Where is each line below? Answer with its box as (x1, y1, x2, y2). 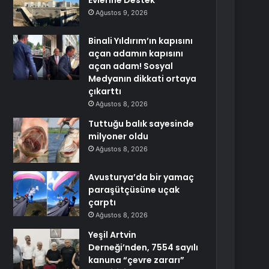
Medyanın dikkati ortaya (88, 73, 197, 85)
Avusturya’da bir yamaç (88, 171, 195, 183)
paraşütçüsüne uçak (88, 184, 180, 196)
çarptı (88, 196, 116, 208)
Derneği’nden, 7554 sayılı (88, 241, 199, 253)
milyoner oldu (88, 130, 149, 142)
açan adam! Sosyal (88, 60, 174, 72)
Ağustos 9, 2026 (95, 8, 148, 17)
